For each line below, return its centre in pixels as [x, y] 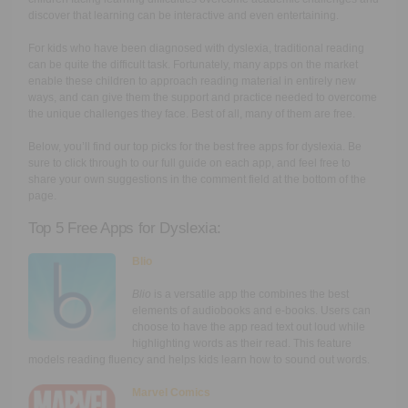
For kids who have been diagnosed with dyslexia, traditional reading [196, 49]
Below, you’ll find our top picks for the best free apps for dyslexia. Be [194, 147]
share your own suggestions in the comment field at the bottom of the [197, 180]
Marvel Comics [171, 393]
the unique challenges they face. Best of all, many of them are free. [191, 114]
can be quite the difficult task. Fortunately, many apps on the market [193, 65]
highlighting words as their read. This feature [241, 344]
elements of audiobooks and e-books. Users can [251, 311]
